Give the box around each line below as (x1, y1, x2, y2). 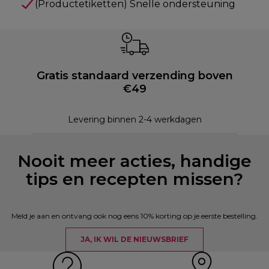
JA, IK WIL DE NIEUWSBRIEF (80, 234, 189, 244)
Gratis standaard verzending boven (36, 68, 233, 82)
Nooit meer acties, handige (17, 150, 252, 171)
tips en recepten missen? (26, 168, 243, 189)
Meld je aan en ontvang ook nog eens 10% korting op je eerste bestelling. (11, 211, 258, 220)
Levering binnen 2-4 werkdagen (67, 113, 202, 125)
